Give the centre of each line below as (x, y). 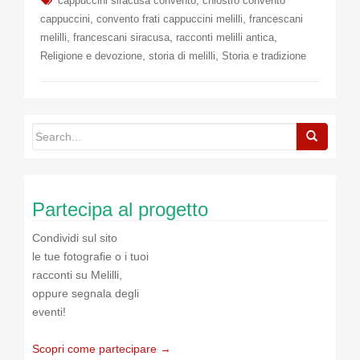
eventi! (49, 312)
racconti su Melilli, (77, 275)
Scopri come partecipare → (102, 349)
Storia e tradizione (264, 56)
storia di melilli (182, 56)
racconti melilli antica (225, 38)
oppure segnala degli (86, 294)
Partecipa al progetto (120, 210)
